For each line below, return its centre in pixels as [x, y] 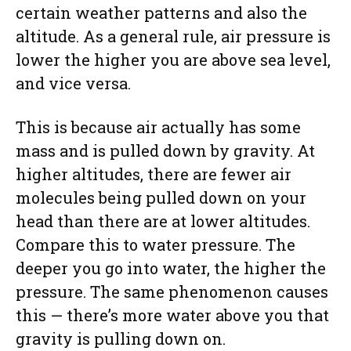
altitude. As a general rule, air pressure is [173, 36]
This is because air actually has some [158, 127]
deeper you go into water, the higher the [171, 268]
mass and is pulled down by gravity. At [165, 150]
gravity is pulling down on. [121, 338]
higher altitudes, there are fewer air [154, 174]
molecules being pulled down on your [161, 197]
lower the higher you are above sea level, [173, 59]
